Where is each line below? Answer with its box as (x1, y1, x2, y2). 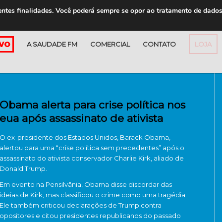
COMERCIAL (90, 40, 130, 48)
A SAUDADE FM (27, 40, 77, 48)
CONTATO (143, 40, 176, 48)
